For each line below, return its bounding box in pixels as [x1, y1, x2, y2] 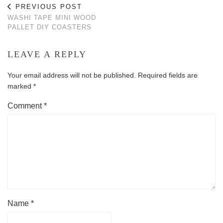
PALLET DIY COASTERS [7, 23, 92, 31]
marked [7, 82, 33, 90]
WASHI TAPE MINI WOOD [7, 14, 96, 21]
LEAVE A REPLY [7, 49, 87, 59]
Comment [7, 102, 44, 110]
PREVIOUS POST [12, 3, 82, 10]
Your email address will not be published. [7, 71, 136, 79]
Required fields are [138, 71, 198, 79]
